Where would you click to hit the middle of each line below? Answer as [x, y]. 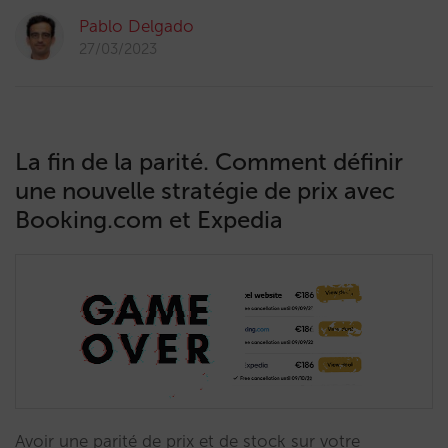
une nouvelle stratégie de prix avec [205, 190]
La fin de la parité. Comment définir [209, 161]
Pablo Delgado [136, 26]
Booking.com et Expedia [149, 219]
